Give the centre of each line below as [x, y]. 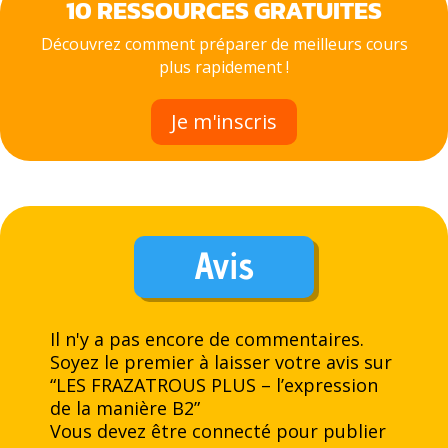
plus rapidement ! [224, 66]
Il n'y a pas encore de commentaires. [207, 338]
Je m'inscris [224, 121]
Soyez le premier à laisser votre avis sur [221, 361]
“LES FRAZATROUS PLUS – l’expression [214, 384]
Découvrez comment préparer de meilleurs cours [224, 43]
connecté [231, 430]
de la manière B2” [125, 407]
